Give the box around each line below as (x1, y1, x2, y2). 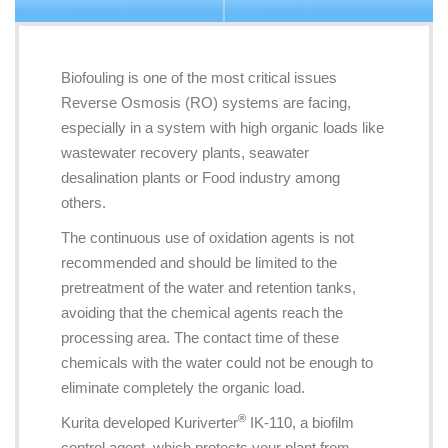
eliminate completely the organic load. (60, 378, 305, 396)
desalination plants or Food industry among (60, 168, 340, 186)
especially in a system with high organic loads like (60, 118, 384, 136)
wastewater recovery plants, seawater (60, 143, 309, 161)
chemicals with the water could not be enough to (60, 353, 373, 371)
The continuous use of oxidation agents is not (60, 228, 354, 246)
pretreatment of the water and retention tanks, (60, 278, 356, 296)
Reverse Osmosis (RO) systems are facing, (60, 93, 351, 111)
